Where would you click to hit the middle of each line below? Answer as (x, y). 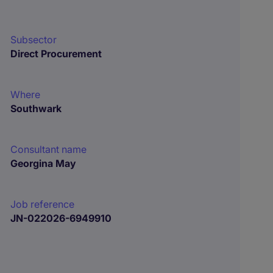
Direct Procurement (56, 54)
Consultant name (49, 149)
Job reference (43, 204)
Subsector (34, 40)
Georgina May (44, 163)
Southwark (36, 108)
